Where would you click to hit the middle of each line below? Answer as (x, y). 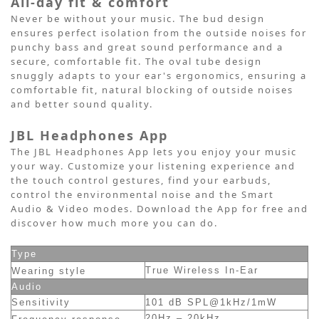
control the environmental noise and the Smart (142, 194)
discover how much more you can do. (116, 223)
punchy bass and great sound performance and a (147, 47)
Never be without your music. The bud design (138, 18)
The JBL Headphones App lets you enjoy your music (154, 151)
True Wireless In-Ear (202, 270)
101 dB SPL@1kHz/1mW (211, 302)
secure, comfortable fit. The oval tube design (136, 61)
